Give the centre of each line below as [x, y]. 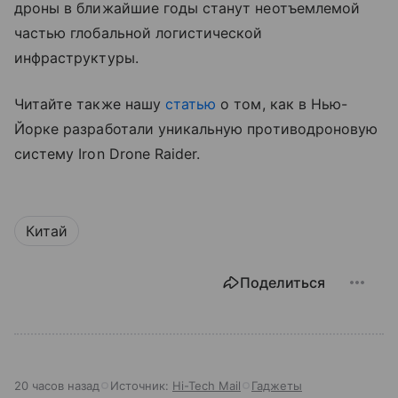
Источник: [141, 385]
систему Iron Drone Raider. [107, 153]
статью [191, 103]
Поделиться [283, 282]
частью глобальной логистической [139, 32]
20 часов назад [57, 385]
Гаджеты [277, 385]
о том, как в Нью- [282, 103]
